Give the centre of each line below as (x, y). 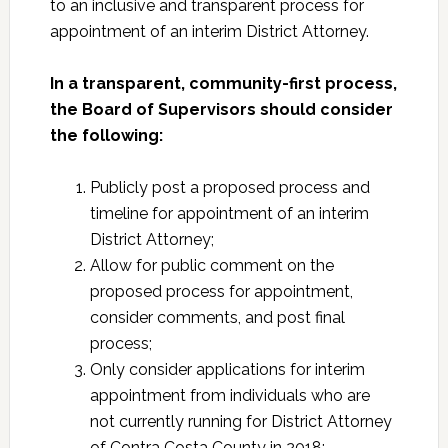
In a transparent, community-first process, (223, 83)
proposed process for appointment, (221, 291)
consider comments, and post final (217, 317)
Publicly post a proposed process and (229, 187)
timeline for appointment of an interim (229, 213)
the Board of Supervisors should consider (221, 109)
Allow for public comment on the (211, 265)
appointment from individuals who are (229, 395)
